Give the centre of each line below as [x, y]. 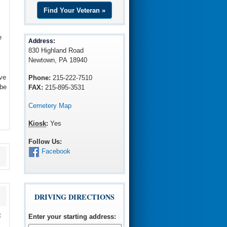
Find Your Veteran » [74, 10]
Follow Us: [45, 141]
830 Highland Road [56, 50]
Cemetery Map [50, 105]
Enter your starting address [71, 217]
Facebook [56, 152]
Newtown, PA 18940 [58, 60]
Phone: [40, 78]
